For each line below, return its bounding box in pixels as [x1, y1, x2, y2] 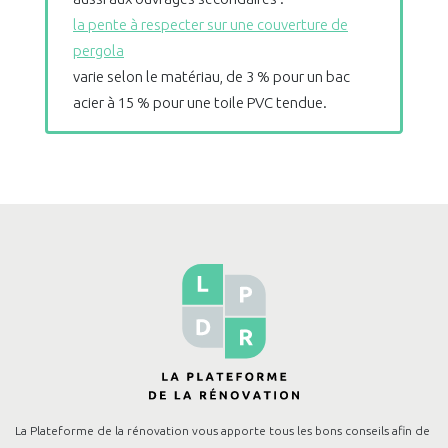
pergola [73, 42, 124, 60]
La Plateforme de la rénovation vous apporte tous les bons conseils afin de [15, 423, 430, 437]
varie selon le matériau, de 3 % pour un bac [73, 68, 350, 86]
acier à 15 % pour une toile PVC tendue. [73, 94, 327, 112]
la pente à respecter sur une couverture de [73, 16, 348, 34]
